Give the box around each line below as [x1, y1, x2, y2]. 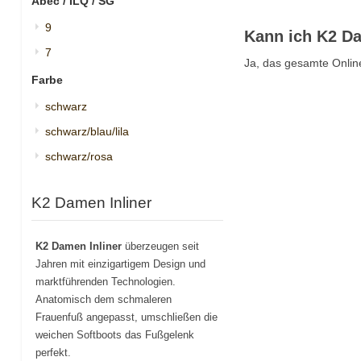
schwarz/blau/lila [44, 124, 129, 138]
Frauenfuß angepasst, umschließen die [35, 310, 218, 323]
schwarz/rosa [44, 149, 113, 163]
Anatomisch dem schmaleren [35, 293, 172, 305]
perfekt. [35, 346, 71, 359]
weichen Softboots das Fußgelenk [35, 328, 194, 341]
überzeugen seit [121, 239, 199, 252]
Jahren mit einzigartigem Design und [35, 257, 205, 270]
